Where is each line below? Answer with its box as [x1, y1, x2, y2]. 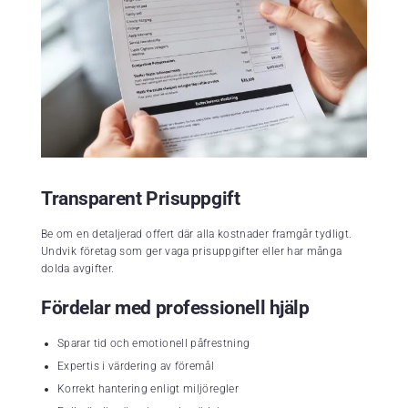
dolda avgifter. [41, 262, 115, 276]
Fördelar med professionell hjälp [41, 297, 310, 320]
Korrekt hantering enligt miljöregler [57, 382, 239, 396]
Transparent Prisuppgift [41, 188, 240, 210]
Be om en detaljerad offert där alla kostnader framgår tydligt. [41, 228, 352, 241]
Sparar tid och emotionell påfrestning [57, 337, 250, 351]
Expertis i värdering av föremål [57, 360, 215, 373]
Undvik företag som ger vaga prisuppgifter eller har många [41, 245, 342, 259]
